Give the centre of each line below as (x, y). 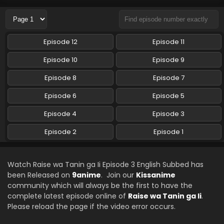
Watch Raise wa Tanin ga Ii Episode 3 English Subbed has (105, 164)
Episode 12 (60, 42)
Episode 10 (60, 60)
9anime (86, 175)
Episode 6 (60, 96)
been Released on (40, 175)
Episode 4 (60, 114)
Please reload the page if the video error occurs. (91, 206)
